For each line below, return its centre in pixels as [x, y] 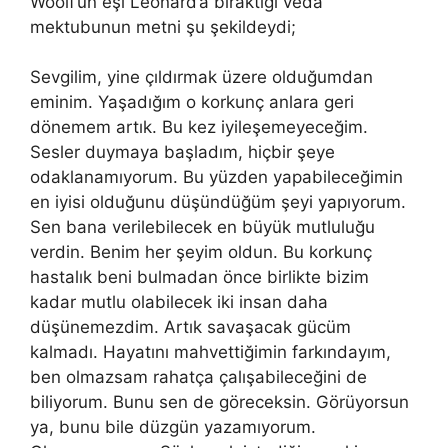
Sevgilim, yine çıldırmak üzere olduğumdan [201, 77]
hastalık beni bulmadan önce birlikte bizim [199, 277]
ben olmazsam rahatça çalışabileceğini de [198, 377]
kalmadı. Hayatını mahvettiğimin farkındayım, [210, 352]
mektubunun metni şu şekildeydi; [163, 26]
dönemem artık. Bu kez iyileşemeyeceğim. [199, 127]
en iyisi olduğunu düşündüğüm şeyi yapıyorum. [218, 202]
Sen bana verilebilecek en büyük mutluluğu [202, 227]
